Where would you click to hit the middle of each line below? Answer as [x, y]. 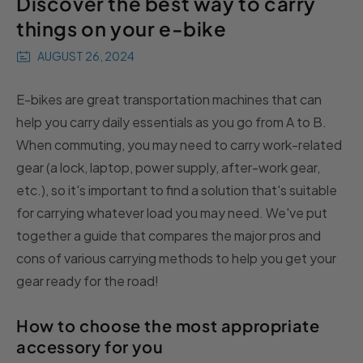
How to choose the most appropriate [168, 325]
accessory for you [90, 346]
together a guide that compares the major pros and [169, 235]
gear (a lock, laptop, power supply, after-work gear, [168, 167]
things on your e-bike [122, 28]
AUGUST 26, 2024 [86, 56]
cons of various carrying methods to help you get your [176, 258]
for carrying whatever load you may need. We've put [172, 212]
